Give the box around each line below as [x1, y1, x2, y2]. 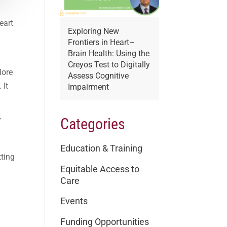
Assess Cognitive [68, 70, 129, 81]
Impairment [68, 82, 109, 92]
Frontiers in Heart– [68, 37, 135, 47]
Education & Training [60, 142, 143, 154]
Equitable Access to [60, 163, 140, 174]
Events [60, 196, 88, 207]
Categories [60, 115, 126, 133]
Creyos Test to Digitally [68, 59, 150, 69]
